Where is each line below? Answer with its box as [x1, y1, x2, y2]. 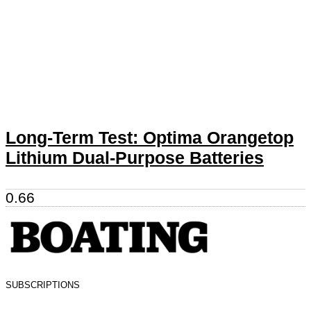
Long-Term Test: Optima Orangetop [6, 128, 294, 148]
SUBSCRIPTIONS [6, 280, 80, 291]
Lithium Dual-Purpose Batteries [6, 148, 264, 168]
